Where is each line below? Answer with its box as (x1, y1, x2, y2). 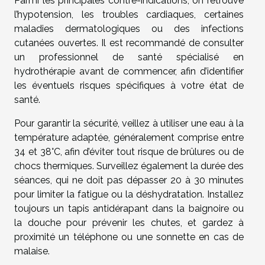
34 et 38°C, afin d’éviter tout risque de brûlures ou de (14, 146, 244, 157)
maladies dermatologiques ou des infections (14, 22, 244, 34)
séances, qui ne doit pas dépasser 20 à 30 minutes (14, 174, 244, 186)
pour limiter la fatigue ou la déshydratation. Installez (14, 188, 244, 200)
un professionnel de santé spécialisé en (14, 51, 244, 63)
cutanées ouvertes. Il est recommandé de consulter (14, 37, 244, 49)
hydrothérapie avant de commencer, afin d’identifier (14, 65, 244, 77)
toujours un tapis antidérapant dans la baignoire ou (14, 202, 244, 214)
